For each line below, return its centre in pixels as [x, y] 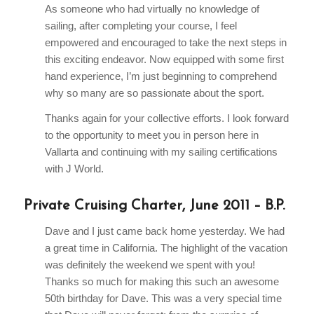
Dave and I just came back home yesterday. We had [164, 231]
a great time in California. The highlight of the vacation [166, 248]
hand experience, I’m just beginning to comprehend [161, 76]
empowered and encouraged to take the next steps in [165, 42]
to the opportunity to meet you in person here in [151, 135]
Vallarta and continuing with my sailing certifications [161, 152]
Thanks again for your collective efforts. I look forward [166, 118]
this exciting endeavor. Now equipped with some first [164, 59]
